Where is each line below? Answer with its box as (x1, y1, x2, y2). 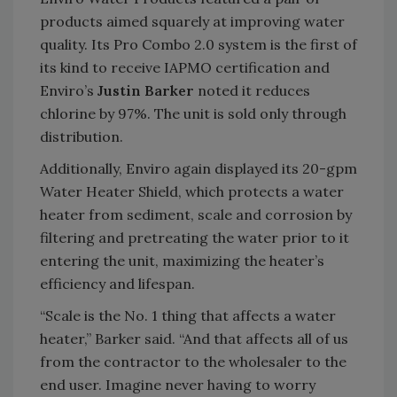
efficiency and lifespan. (40, 274, 195, 292)
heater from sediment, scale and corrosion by (40, 205, 352, 223)
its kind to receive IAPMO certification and (40, 58, 330, 76)
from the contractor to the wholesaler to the (40, 352, 346, 370)
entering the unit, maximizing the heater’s (40, 251, 324, 269)
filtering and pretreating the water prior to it (40, 228, 349, 246)
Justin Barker (97, 81, 194, 99)
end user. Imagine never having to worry (40, 375, 315, 393)
